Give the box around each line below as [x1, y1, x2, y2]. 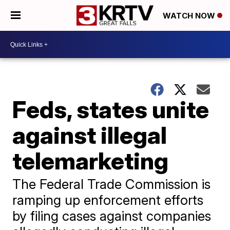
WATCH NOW [163, 11, 217, 21]
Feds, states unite [12, 95, 209, 124]
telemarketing [12, 146, 169, 175]
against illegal [12, 121, 167, 149]
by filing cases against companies [12, 208, 212, 224]
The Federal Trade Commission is [12, 176, 211, 192]
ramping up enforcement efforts [12, 192, 204, 208]
